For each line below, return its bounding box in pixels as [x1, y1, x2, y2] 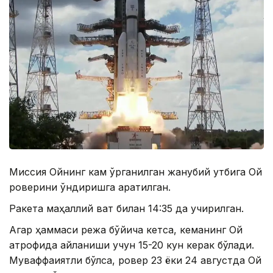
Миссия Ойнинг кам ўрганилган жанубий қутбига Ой [9, 166, 262, 179]
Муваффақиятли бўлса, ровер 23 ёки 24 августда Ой [9, 254, 261, 267]
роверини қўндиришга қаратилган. [9, 181, 171, 194]
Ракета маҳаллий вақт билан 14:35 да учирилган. [9, 202, 244, 215]
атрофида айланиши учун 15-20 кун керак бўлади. [9, 239, 254, 252]
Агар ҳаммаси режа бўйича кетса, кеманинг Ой [9, 224, 243, 236]
